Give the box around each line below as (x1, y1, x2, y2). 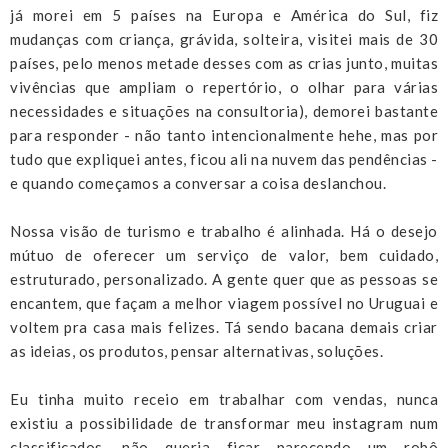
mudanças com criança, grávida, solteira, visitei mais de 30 (10, 29, 438, 48)
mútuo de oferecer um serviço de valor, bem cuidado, (10, 245, 438, 264)
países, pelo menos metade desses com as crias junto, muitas (10, 53, 438, 72)
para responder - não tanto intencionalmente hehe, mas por (10, 125, 438, 144)
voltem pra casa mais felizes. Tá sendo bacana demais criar (10, 317, 438, 336)
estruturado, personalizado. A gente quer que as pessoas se (10, 269, 438, 288)
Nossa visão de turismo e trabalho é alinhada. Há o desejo (10, 221, 438, 240)
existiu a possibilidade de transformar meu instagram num (10, 413, 438, 432)
